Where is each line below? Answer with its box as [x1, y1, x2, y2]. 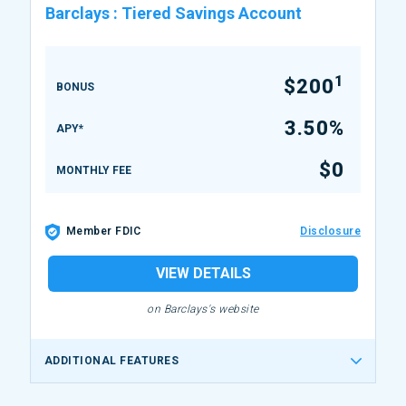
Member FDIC [66, 225, 141, 238]
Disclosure [300, 225, 361, 238]
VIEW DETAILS [155, 265, 251, 283]
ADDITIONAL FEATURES [44, 354, 179, 368]
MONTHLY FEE [56, 164, 131, 178]
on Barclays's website [147, 303, 259, 316]
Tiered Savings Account [121, 4, 302, 24]
